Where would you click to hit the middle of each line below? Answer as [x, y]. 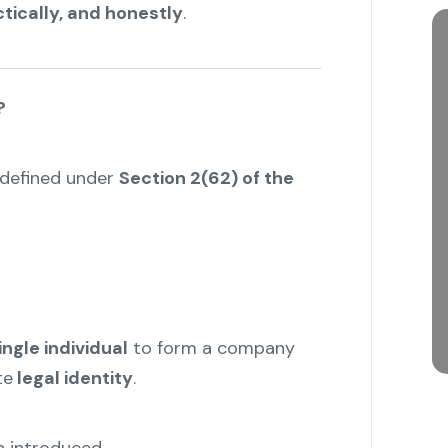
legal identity [72, 378]
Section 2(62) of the [206, 178]
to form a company [211, 348]
